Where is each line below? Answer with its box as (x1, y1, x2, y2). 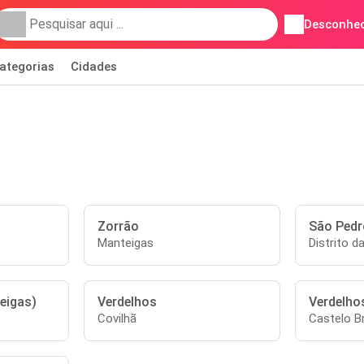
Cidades (71, 59, 117, 74)
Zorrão (97, 219, 140, 234)
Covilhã (97, 311, 137, 326)
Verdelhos (97, 294, 158, 310)
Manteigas (97, 236, 154, 250)
